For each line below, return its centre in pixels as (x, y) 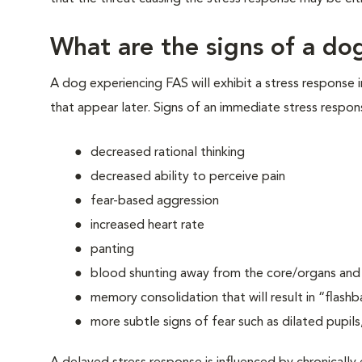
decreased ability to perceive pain (188, 177)
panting (112, 250)
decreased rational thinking (168, 153)
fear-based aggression (156, 201)
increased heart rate (147, 225)
